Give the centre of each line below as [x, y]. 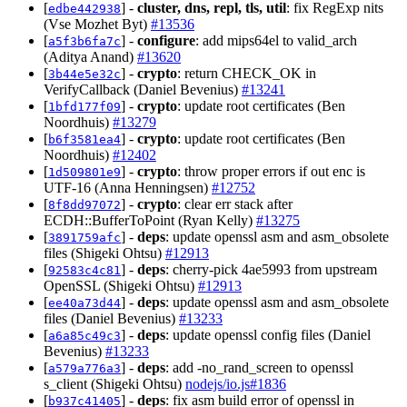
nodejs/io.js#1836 [236, 383]
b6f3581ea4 [84, 139]
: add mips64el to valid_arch [276, 40]
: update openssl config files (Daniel [268, 334]
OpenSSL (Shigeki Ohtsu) [121, 285]
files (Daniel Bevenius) [111, 318]
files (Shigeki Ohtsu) [104, 253]
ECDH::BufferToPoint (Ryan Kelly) [150, 220]
